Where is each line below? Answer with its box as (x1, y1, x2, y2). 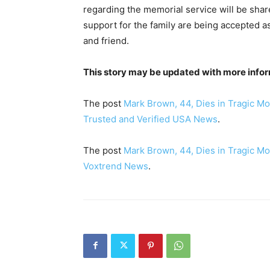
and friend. (83, 34, 129, 46)
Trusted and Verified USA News (83, 113, 218, 125)
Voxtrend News (83, 160, 148, 172)
